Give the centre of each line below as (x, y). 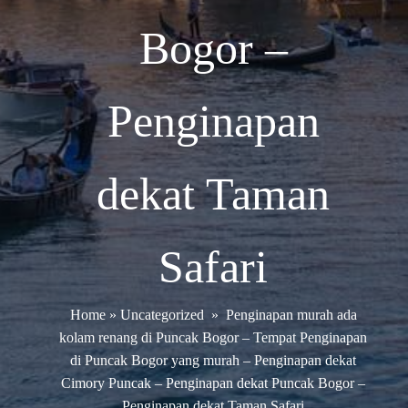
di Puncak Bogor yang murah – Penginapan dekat (213, 360)
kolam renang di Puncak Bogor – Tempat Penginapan (213, 337)
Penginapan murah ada (291, 314)
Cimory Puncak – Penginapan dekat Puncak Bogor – (213, 382)
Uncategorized (162, 314)
